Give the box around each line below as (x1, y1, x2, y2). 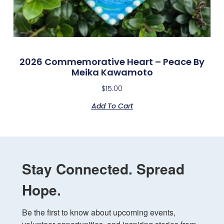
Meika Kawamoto (71, 65, 153, 78)
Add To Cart (91, 100, 133, 111)
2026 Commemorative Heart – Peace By (19, 55, 204, 68)
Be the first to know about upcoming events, (22, 206, 175, 218)
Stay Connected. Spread (22, 158, 184, 179)
